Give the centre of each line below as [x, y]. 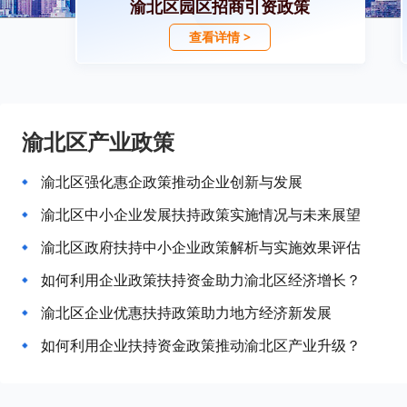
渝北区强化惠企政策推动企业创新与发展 [172, 182]
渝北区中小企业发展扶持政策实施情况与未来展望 [201, 214]
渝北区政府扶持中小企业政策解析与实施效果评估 [201, 247]
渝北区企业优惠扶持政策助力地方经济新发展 [186, 313]
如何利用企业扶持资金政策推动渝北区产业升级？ [201, 345]
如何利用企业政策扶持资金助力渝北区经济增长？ [201, 280]
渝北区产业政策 [98, 141]
